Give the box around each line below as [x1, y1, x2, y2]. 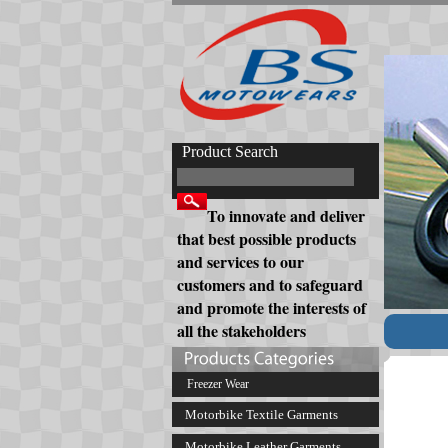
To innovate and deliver [207, 204, 365, 227]
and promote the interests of [177, 296, 366, 319]
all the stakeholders [177, 319, 306, 342]
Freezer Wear [187, 377, 249, 391]
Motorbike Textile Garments [182, 407, 338, 422]
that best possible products [177, 227, 356, 250]
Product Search [182, 143, 278, 160]
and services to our [177, 250, 304, 273]
